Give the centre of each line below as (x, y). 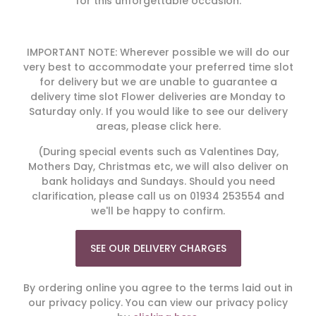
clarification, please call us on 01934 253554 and (158, 196)
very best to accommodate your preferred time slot (158, 67)
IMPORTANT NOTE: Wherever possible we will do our (158, 52)
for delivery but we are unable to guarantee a (158, 81)
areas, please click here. (158, 126)
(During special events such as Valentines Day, (158, 152)
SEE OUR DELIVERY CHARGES (158, 248)
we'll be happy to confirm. (158, 211)
